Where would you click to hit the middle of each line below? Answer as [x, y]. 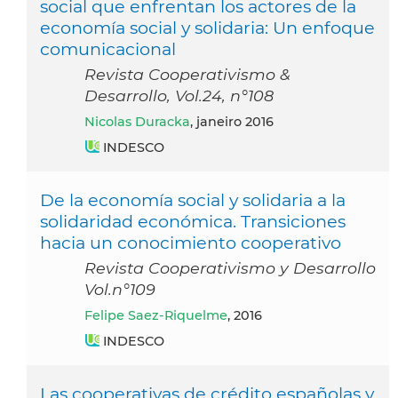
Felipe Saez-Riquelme [160, 316]
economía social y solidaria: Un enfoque [207, 28]
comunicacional [108, 49]
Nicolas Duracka [143, 122]
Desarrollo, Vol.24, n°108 [179, 96]
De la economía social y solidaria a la [193, 200]
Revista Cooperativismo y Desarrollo [230, 268]
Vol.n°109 [120, 290]
